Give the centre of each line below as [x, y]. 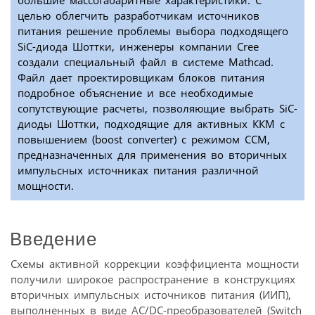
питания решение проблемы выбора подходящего [153, 31]
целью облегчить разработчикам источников [139, 16]
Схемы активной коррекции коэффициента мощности [155, 263]
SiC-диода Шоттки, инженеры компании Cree [138, 47]
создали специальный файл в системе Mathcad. [146, 62]
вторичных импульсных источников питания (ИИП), [151, 294]
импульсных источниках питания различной [138, 171]
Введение [53, 239]
